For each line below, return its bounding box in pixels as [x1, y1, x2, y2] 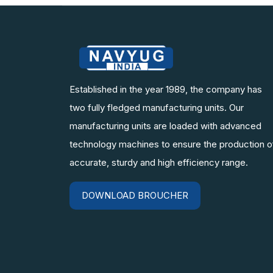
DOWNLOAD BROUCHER [82, 190, 188, 202]
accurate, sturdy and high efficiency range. [69, 157, 248, 169]
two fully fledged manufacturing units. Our [69, 102, 244, 114]
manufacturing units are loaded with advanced [69, 120, 261, 132]
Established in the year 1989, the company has [69, 83, 262, 96]
